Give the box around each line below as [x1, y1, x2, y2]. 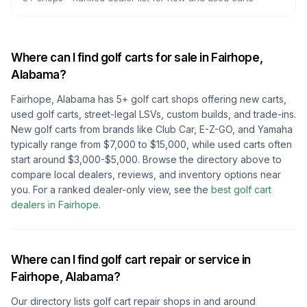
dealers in [11, 199, 58, 210]
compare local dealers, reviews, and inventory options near [11, 169, 281, 180]
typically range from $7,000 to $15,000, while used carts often [11, 138, 292, 150]
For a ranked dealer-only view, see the [33, 184, 208, 195]
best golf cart [211, 184, 271, 195]
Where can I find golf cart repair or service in [11, 253, 251, 267]
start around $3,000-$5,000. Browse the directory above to [11, 153, 282, 165]
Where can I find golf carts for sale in [11, 51, 211, 64]
